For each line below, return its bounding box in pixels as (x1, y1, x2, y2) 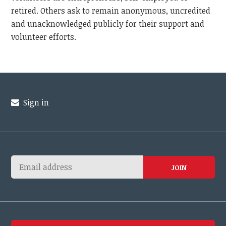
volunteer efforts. (11, 31, 77, 43)
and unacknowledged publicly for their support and (11, 18, 205, 30)
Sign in (21, 97, 49, 108)
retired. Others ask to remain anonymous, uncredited (11, 5, 211, 17)
